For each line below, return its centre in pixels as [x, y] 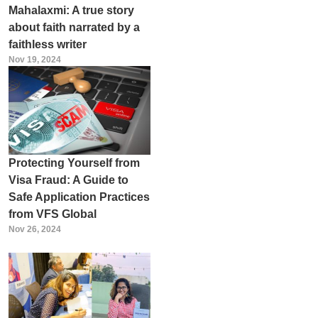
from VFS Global [52, 214]
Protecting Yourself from [74, 163]
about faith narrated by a [74, 27]
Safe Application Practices [79, 197]
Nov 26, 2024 [34, 229]
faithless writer [47, 44]
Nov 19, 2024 [34, 59]
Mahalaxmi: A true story [71, 10]
